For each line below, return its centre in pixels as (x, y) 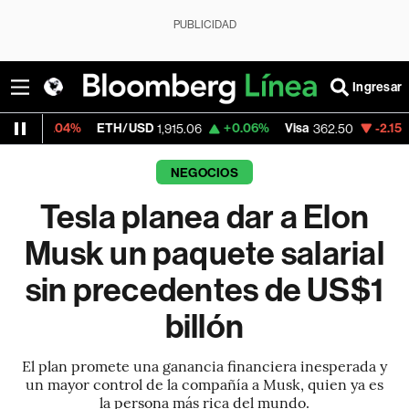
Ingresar (377, 87)
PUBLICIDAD (204, 25)
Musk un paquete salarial (204, 254)
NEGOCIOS (204, 173)
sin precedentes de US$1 (204, 290)
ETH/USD (31, 128)
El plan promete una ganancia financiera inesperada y (204, 365)
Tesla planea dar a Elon (204, 217)
